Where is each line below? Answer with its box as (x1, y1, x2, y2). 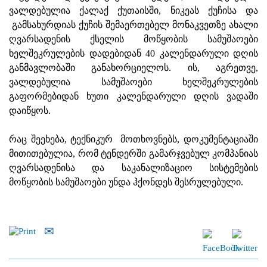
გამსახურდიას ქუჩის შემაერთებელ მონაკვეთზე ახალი (9, 20, 258, 30)
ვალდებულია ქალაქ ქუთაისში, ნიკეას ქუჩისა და (9, 5, 258, 16)
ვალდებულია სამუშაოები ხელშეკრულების (9, 77, 258, 88)
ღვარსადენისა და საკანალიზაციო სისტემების (9, 163, 258, 173)
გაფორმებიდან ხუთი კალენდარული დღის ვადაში (9, 91, 258, 102)
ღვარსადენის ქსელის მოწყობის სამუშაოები (9, 34, 258, 45)
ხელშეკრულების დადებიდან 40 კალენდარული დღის (9, 48, 258, 59)
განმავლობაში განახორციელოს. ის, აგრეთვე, (9, 63, 258, 73)
